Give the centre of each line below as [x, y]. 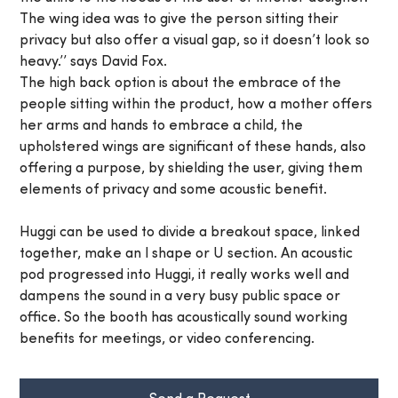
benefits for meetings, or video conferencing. [167, 340]
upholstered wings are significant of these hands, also [193, 148]
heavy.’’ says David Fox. [94, 63]
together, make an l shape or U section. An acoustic [187, 255]
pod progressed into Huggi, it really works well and [185, 276]
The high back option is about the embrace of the [181, 84]
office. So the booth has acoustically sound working [184, 318]
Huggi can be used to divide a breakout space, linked [190, 233]
